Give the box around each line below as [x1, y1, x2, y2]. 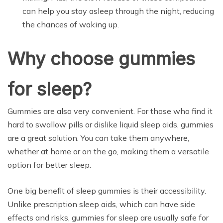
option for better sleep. [7, 159, 91, 170]
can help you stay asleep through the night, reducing [22, 5, 214, 16]
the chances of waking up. [22, 19, 119, 29]
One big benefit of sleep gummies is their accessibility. [7, 185, 206, 196]
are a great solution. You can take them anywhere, [7, 132, 189, 143]
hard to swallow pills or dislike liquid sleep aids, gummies [7, 119, 214, 129]
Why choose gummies [7, 47, 195, 70]
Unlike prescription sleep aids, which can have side [7, 199, 195, 209]
